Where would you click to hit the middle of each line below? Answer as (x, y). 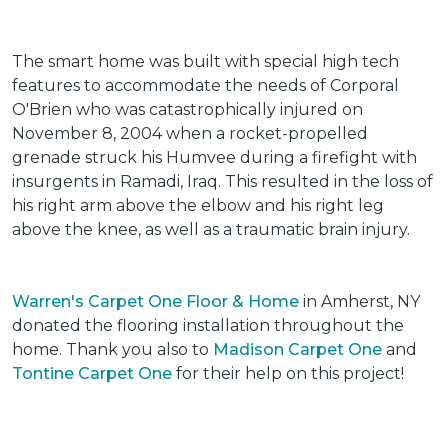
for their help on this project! (288, 373)
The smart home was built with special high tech (205, 61)
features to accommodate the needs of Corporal (205, 85)
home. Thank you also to (112, 349)
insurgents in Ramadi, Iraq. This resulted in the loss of (222, 181)
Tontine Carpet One (92, 373)
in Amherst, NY (359, 301)
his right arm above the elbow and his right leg (198, 205)
